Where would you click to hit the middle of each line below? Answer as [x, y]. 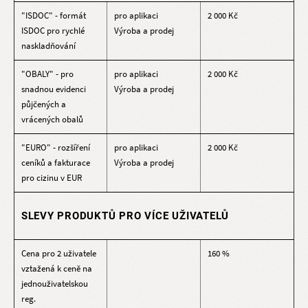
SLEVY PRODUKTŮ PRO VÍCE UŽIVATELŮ [125, 216]
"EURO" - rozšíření [55, 147]
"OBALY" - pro [47, 74]
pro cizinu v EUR [51, 177]
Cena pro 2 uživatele [58, 253]
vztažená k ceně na [56, 268]
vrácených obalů [52, 119]
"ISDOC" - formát [53, 15]
